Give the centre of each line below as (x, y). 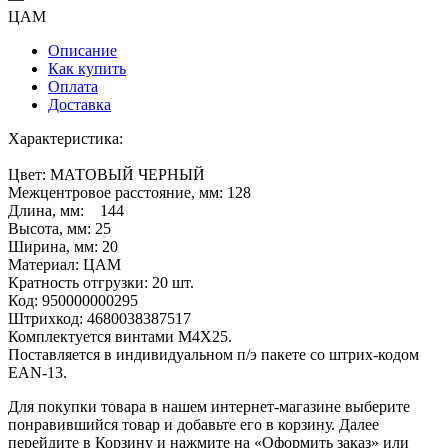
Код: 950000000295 (73, 300)
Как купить (87, 68)
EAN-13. (37, 372)
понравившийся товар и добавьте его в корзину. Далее (193, 424)
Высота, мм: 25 (59, 228)
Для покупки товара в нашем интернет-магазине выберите (209, 406)
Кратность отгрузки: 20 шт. (101, 282)
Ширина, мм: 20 (63, 246)
